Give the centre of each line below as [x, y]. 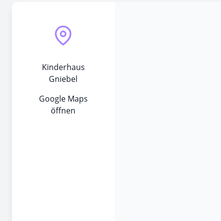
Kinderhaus [63, 67]
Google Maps [63, 98]
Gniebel [63, 79]
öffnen [63, 110]
